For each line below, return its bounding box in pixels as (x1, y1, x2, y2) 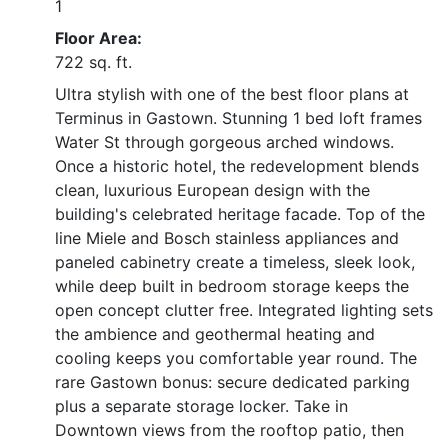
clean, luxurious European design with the (55, 180, 370, 201)
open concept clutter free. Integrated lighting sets (55, 300, 433, 321)
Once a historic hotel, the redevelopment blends (55, 156, 419, 177)
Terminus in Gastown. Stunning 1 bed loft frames (55, 108, 422, 129)
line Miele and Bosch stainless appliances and (55, 228, 399, 249)
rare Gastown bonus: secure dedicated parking (55, 372, 410, 393)
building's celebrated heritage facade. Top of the (55, 204, 425, 225)
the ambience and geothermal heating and (55, 324, 375, 345)
